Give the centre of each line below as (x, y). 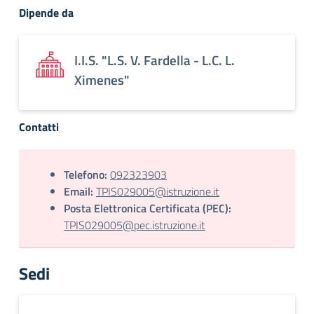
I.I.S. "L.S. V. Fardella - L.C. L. (155, 60)
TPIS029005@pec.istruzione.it (135, 225)
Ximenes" (102, 80)
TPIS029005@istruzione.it (158, 191)
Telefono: (86, 175)
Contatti (39, 127)
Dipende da (46, 13)
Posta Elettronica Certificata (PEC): (148, 208)
